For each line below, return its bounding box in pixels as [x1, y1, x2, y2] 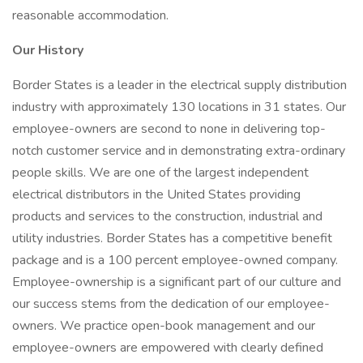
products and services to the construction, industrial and [12, 207, 322, 225]
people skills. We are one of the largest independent [12, 164, 309, 181]
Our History [12, 41, 83, 59]
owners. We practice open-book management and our [12, 317, 315, 335]
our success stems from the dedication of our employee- [12, 295, 330, 313]
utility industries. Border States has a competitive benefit [12, 229, 332, 247]
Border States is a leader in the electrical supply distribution [12, 76, 347, 94]
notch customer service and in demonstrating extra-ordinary [12, 142, 345, 160]
